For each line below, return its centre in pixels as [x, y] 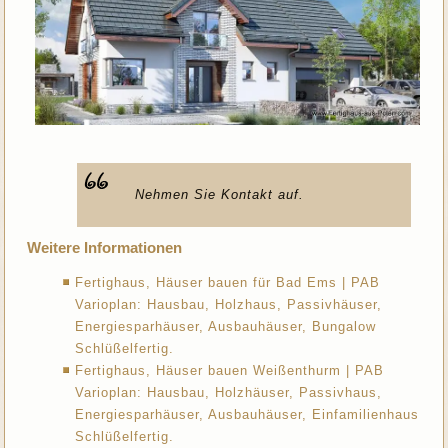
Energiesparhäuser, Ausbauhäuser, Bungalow [226, 327]
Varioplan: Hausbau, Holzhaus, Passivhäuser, [229, 305]
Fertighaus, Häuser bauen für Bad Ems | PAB [228, 283]
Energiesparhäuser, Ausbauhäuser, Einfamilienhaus [247, 415]
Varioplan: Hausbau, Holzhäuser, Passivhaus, [229, 393]
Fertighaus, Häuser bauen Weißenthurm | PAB [230, 371]
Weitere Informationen [105, 248]
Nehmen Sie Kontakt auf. [220, 195]
